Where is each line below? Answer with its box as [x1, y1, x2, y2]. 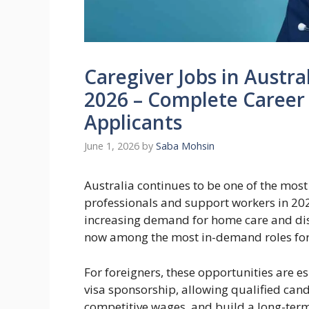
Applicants [84, 108, 182, 135]
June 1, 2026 [84, 139, 139, 153]
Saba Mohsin [156, 139, 215, 153]
